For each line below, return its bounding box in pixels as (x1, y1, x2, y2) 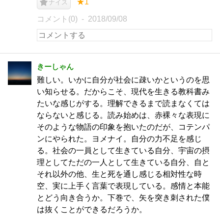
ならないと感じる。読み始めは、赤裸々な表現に (37, 111, 210, 119)
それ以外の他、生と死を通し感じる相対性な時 (37, 170, 202, 178)
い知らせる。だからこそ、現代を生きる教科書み (37, 87, 210, 96)
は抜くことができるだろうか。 (37, 205, 147, 214)
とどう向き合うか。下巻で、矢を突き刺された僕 (37, 193, 210, 202)
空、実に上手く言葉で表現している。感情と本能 (37, 182, 210, 190)
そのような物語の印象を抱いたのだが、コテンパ (37, 123, 210, 131)
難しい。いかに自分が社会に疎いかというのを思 (37, 76, 210, 84)
